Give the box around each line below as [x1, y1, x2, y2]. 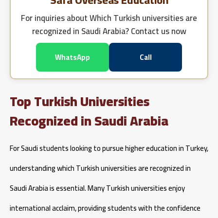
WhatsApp [54, 50, 91, 65]
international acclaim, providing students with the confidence [10, 201, 200, 216]
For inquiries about [21, 10, 90, 26]
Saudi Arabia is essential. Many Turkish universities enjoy [10, 181, 185, 196]
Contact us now [130, 23, 186, 39]
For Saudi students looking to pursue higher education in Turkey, [10, 141, 208, 156]
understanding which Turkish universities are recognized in [10, 161, 191, 176]
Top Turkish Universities [10, 89, 149, 114]
